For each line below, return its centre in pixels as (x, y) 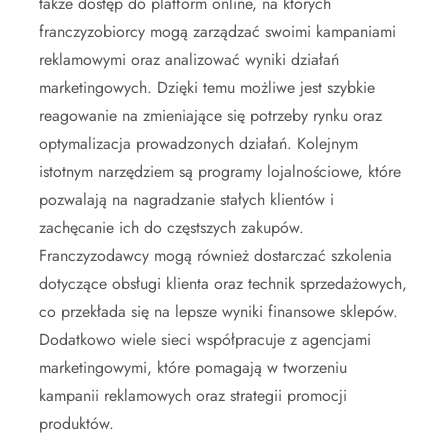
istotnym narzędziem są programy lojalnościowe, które (220, 171)
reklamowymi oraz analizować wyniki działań (189, 59)
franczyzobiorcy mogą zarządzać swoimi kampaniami (217, 31)
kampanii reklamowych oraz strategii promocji (193, 395)
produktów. (76, 423)
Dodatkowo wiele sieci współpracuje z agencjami (205, 339)
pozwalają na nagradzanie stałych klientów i (186, 199)
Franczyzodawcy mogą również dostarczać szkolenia (215, 255)
